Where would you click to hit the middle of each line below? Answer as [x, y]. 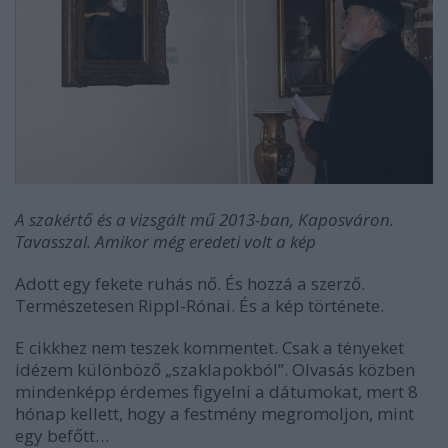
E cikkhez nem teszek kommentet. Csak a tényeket [209, 348]
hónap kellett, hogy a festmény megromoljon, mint [214, 414]
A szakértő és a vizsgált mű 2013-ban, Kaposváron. [204, 220]
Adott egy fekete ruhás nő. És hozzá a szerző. [190, 284]
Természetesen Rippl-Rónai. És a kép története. [199, 306]
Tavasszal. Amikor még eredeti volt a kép [165, 242]
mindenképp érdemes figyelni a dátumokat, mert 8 [216, 392]
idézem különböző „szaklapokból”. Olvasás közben [215, 370]
